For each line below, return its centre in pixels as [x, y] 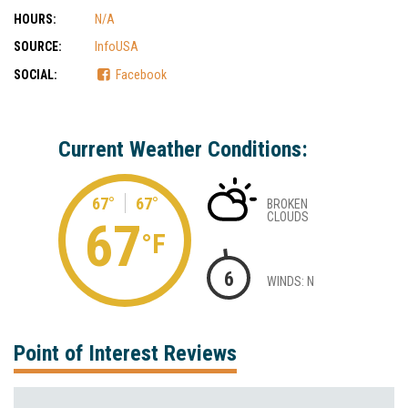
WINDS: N [291, 281]
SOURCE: [38, 46]
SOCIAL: [36, 75]
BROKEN [287, 204]
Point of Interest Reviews [125, 353]
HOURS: [35, 19]
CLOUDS [288, 217]
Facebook [141, 75]
